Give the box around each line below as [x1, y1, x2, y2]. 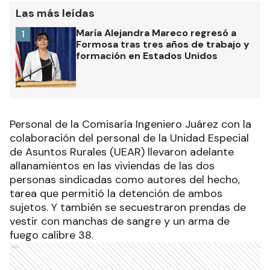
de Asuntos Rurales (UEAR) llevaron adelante [10, 144, 234, 159]
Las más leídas [16, 5, 95, 20]
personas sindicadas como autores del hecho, [10, 172, 240, 187]
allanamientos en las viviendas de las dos [10, 158, 215, 173]
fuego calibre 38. [10, 227, 93, 242]
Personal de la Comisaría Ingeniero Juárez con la [10, 116, 251, 131]
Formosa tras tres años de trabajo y [76, 37, 250, 51]
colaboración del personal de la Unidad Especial [10, 130, 249, 145]
